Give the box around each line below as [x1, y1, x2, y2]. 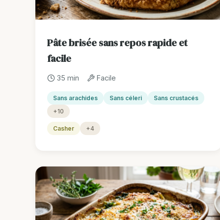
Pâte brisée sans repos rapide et [47, 36, 188, 50]
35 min [57, 74, 79, 82]
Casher [53, 125, 74, 133]
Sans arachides [53, 94, 98, 102]
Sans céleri [110, 94, 142, 102]
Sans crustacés [154, 94, 198, 102]
